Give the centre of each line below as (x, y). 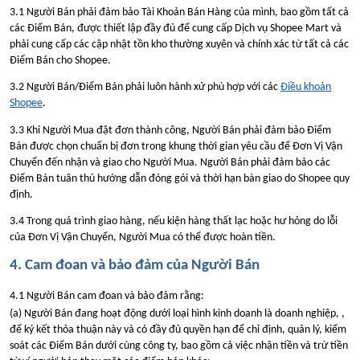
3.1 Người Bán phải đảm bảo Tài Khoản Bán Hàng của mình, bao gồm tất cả (179, 12)
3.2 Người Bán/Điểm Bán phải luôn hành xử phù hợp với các (145, 88)
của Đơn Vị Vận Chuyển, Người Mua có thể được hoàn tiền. (143, 237)
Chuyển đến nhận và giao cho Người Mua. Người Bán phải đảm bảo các (170, 162)
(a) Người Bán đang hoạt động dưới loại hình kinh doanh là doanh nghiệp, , (177, 314)
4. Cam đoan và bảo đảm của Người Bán (135, 266)
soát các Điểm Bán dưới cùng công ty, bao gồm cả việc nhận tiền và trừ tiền (179, 346)
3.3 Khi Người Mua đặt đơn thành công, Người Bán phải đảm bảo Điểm (170, 130)
